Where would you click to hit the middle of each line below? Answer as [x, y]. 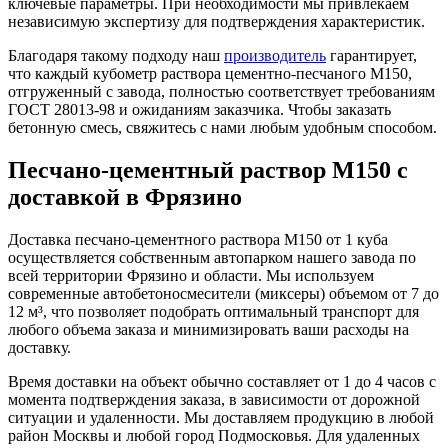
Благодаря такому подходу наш [116, 56]
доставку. [39, 348]
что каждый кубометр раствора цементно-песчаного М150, [210, 74]
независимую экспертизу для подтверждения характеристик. [216, 22]
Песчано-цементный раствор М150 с [208, 170]
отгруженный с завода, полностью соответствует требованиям [221, 92]
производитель [275, 56]
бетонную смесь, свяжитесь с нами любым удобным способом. [222, 128]
